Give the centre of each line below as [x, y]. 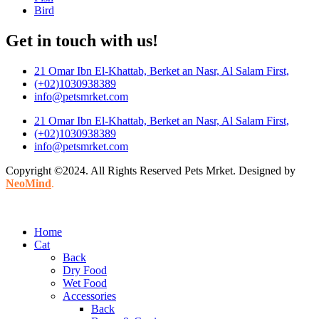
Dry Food [85, 270]
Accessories [89, 296]
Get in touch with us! [82, 40]
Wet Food [85, 283]
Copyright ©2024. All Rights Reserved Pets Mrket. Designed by [151, 170]
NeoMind [28, 183]
